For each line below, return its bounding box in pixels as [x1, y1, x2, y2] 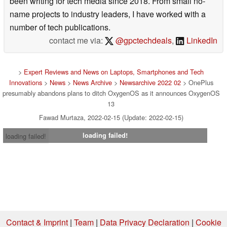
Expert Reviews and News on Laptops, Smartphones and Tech [24, 66, 204, 77]
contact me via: [49, 34, 105, 46]
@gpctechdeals [113, 34, 172, 46]
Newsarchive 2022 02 [119, 77, 181, 87]
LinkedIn [184, 34, 217, 46]
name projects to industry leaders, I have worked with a [10, 8, 206, 20]
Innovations [9, 77, 42, 87]
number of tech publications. [10, 21, 110, 33]
